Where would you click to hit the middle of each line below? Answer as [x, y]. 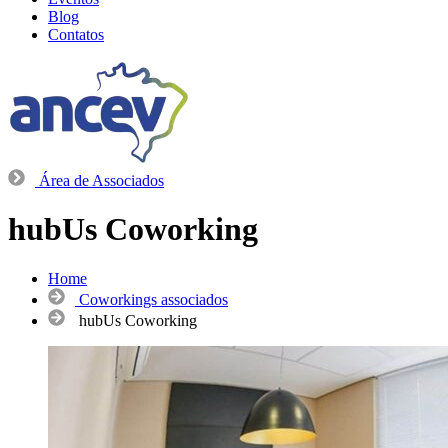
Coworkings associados [153, 299]
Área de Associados [101, 180]
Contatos [76, 34]
